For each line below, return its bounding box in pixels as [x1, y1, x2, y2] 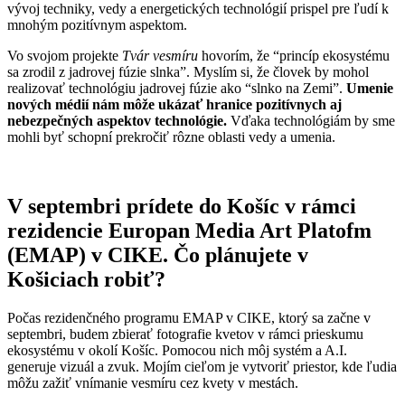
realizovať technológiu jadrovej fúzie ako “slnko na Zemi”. [7, 80, 346, 96]
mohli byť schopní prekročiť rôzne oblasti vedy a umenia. [7, 128, 335, 145]
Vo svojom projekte [7, 47, 122, 63]
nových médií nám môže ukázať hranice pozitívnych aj [7, 96, 342, 112]
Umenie [346, 80, 393, 96]
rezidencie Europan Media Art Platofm [7, 218, 372, 242]
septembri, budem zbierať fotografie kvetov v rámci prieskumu [7, 325, 363, 342]
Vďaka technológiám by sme [227, 112, 395, 128]
